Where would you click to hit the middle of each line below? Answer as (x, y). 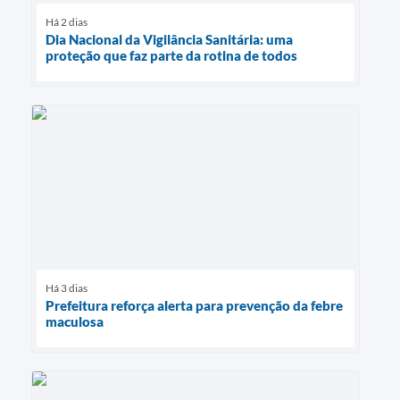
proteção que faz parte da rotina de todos (171, 56)
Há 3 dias (67, 288)
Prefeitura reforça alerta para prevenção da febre (194, 306)
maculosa (75, 322)
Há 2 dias (67, 22)
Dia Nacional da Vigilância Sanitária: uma (169, 40)
